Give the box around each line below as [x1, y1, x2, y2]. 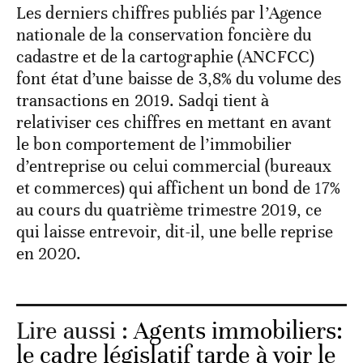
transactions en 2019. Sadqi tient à [16, 89, 270, 111]
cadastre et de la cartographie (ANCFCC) [16, 45, 314, 67]
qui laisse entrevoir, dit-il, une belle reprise [16, 220, 333, 242]
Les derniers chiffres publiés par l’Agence [16, 2, 322, 23]
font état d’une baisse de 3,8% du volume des [16, 67, 342, 89]
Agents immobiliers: [134, 315, 344, 346]
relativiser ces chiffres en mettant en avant [16, 111, 332, 133]
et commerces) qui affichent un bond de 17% [16, 177, 341, 199]
